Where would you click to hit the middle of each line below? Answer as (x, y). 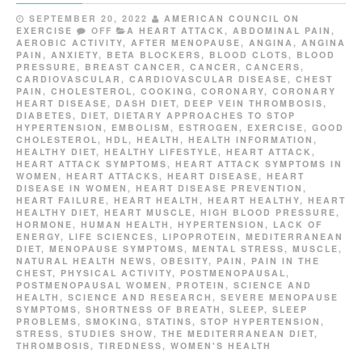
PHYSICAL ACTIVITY (116, 273)
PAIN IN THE (286, 261)
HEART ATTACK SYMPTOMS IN (259, 164)
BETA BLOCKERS (154, 55)
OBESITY (185, 261)
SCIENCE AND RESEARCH (140, 297)
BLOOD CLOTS (249, 55)
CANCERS (273, 67)
